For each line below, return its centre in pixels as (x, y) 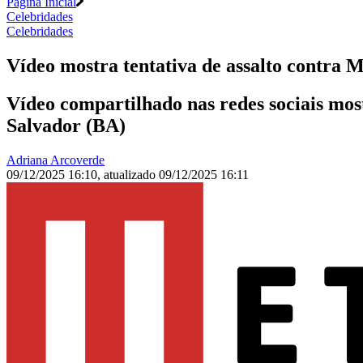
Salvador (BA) (66, 126)
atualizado (131, 175)
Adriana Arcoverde (56, 160)
